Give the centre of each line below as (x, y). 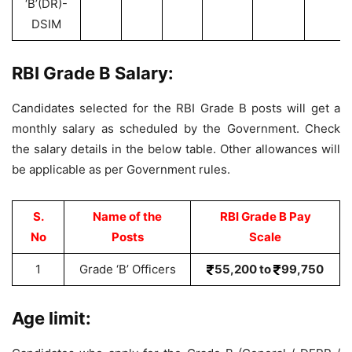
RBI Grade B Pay (265, 216)
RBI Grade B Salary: (93, 73)
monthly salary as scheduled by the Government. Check (176, 128)
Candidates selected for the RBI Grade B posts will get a (176, 108)
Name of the (127, 216)
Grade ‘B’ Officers (127, 269)
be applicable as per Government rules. (121, 169)
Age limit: (51, 318)
